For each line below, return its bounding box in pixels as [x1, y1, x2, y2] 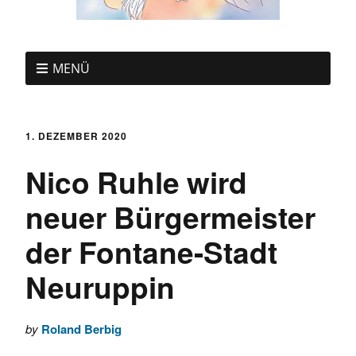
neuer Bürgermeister [25, 195, 315, 238]
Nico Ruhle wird [25, 161, 247, 203]
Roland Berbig [41, 320, 122, 338]
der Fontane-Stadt [25, 230, 277, 273]
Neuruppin [25, 265, 175, 308]
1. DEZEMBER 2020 [25, 128, 127, 143]
